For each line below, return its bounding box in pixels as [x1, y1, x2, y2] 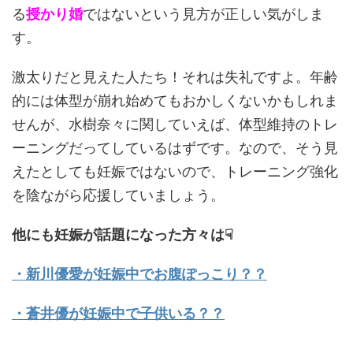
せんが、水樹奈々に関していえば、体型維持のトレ [12, 116, 338, 132]
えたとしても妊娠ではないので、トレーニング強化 [12, 163, 338, 180]
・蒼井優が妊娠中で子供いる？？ [12, 305, 225, 321]
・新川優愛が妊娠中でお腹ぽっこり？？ [12, 266, 267, 282]
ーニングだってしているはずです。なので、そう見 [12, 139, 338, 156]
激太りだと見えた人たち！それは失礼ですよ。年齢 [12, 69, 338, 85]
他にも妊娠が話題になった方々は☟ [12, 226, 233, 243]
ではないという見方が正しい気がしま [83, 6, 324, 22]
